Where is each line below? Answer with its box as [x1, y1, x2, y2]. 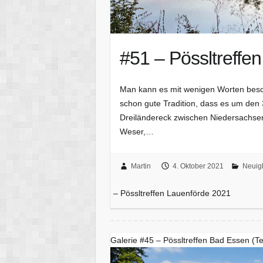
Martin [130, 161, 151, 170]
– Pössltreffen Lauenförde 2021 [113, 188, 231, 198]
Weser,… [120, 127, 154, 137]
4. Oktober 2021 [172, 161, 224, 170]
